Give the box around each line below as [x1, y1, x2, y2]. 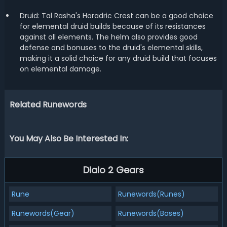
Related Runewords [9, 99, 87, 110]
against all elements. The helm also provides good [19, 32, 198, 42]
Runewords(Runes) [118, 189, 185, 199]
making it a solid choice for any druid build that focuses [19, 53, 217, 63]
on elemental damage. [19, 64, 101, 74]
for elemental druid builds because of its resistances [19, 21, 206, 31]
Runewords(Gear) [11, 208, 74, 218]
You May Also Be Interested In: [9, 133, 128, 144]
